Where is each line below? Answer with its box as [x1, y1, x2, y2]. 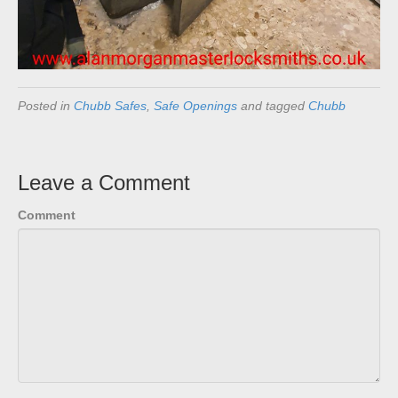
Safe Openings [154, 99, 237, 114]
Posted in [18, 99, 74, 114]
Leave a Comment [18, 171, 190, 195]
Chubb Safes [74, 99, 147, 114]
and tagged [237, 99, 308, 114]
